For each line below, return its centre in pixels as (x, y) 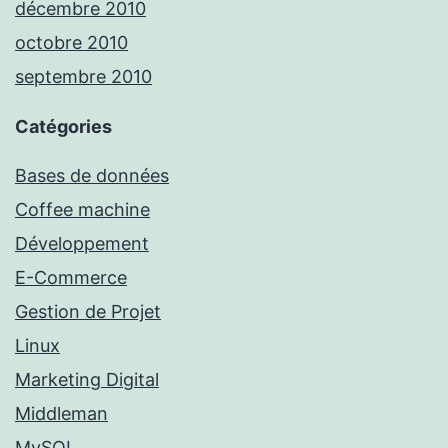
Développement (82, 244)
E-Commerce (71, 278)
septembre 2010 (83, 77)
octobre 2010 (71, 43)
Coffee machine (82, 210)
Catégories (63, 127)
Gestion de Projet (88, 312)
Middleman (61, 414)
